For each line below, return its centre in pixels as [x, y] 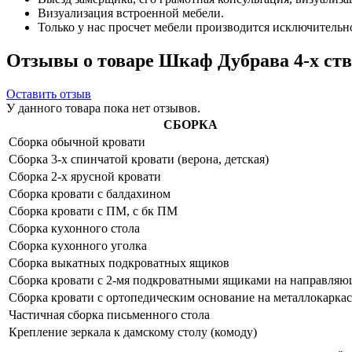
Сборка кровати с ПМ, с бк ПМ [93, 211]
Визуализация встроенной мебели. [131, 13]
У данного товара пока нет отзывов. [103, 108]
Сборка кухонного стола [74, 228]
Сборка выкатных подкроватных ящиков [119, 262]
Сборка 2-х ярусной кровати [85, 176]
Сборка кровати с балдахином [90, 193]
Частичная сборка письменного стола [109, 314]
